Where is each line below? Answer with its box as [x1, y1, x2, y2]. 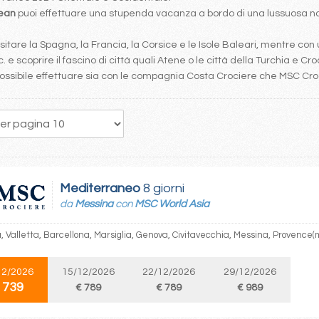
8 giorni [140, 182, 184, 195]
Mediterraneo [60, 182, 140, 195]
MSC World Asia [135, 199, 209, 209]
